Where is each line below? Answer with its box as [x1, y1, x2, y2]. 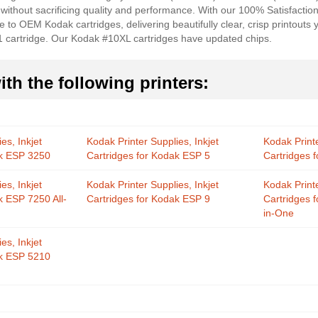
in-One [263, 207, 295, 219]
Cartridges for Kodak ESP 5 [87, 150, 211, 161]
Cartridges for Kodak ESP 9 [87, 193, 211, 204]
